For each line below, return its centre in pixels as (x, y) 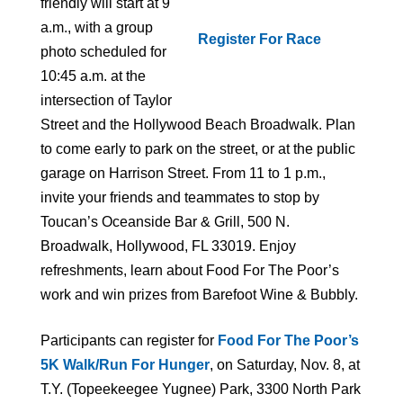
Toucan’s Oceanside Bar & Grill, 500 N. (165, 222)
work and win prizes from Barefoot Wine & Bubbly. (199, 295)
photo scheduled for (103, 52)
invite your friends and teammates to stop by (180, 198)
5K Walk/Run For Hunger (125, 365)
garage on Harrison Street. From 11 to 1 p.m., (183, 174)
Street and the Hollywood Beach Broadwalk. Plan (198, 125)
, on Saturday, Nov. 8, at (285, 365)
